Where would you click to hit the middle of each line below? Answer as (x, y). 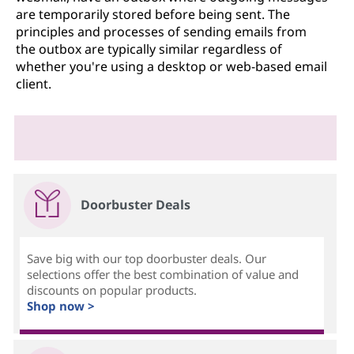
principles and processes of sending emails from (161, 31)
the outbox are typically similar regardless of (149, 49)
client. (34, 83)
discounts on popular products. (112, 290)
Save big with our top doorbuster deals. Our (147, 258)
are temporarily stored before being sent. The (153, 14)
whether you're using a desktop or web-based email (171, 66)
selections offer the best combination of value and (163, 274)
